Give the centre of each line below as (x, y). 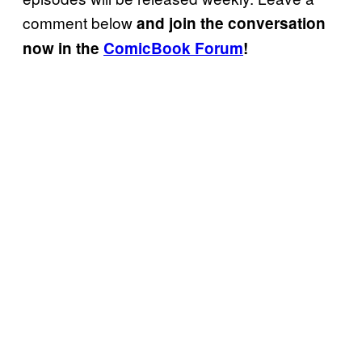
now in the (63, 48)
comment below (80, 22)
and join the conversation (231, 23)
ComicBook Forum (173, 48)
